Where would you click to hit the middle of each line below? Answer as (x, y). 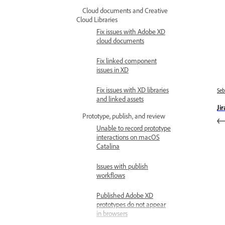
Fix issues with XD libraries (133, 90)
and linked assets (120, 99)
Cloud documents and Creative (125, 10)
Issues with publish (122, 166)
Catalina (108, 146)
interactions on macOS (128, 137)
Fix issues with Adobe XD (131, 31)
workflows (111, 175)
